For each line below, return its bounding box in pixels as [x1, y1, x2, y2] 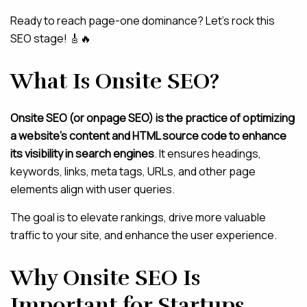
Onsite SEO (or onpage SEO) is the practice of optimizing [10, 110, 295, 125]
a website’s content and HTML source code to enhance [10, 128, 286, 143]
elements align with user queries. [10, 182, 175, 197]
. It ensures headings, [154, 146, 261, 161]
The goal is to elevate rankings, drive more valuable [10, 210, 266, 225]
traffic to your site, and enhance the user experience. [10, 228, 277, 243]
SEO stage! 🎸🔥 [10, 31, 91, 46]
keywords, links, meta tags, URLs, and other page [10, 164, 256, 179]
